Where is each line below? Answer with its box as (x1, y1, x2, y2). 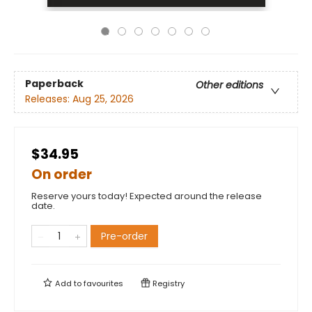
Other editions (196, 78, 263, 93)
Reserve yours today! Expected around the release (31, 189, 262, 203)
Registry (150, 278, 185, 289)
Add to (53, 278, 84, 289)
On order (31, 165, 92, 184)
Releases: (25, 92, 72, 107)
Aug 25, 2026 (72, 92, 134, 107)
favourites (84, 278, 123, 289)
